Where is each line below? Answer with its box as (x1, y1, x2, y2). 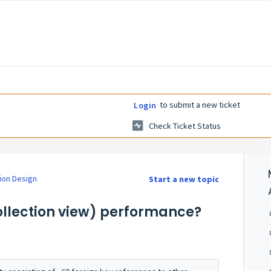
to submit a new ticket (157, 99, 240, 110)
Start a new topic (149, 174, 220, 185)
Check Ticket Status (149, 120, 221, 132)
